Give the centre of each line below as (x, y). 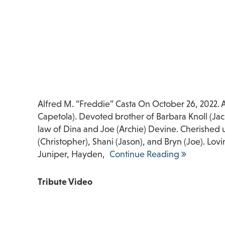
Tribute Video (65, 182)
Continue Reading (145, 154)
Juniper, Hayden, (71, 154)
